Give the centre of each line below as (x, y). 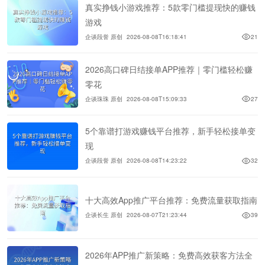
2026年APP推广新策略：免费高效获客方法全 (169, 255)
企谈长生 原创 (104, 215)
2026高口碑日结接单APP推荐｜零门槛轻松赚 (169, 69)
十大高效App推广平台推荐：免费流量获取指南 (171, 200)
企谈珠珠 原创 (104, 98)
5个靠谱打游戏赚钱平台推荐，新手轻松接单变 (170, 131)
